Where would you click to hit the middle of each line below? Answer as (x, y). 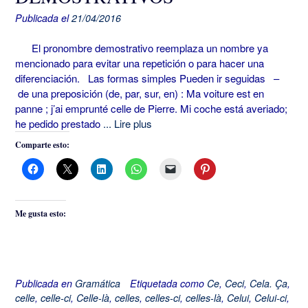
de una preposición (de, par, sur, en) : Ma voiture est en (140, 93)
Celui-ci (271, 298)
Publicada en (45, 284)
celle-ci (56, 298)
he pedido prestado (59, 123)
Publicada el (43, 18)
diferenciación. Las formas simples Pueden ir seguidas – (147, 78)
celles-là (203, 298)
